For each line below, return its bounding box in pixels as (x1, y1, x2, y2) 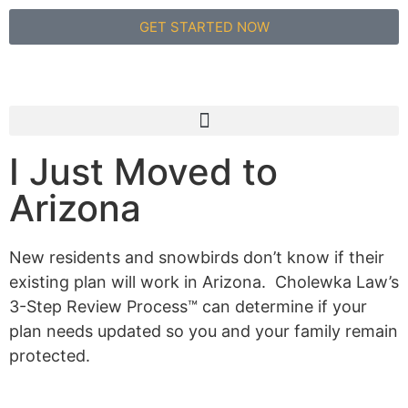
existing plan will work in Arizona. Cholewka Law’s (9, 272, 399, 291)
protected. (9, 346, 90, 365)
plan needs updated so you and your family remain (9, 321, 398, 341)
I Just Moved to (9, 149, 278, 194)
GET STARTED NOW (138, 18, 270, 36)
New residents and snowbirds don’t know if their (9, 248, 384, 267)
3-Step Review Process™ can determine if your (9, 297, 367, 316)
